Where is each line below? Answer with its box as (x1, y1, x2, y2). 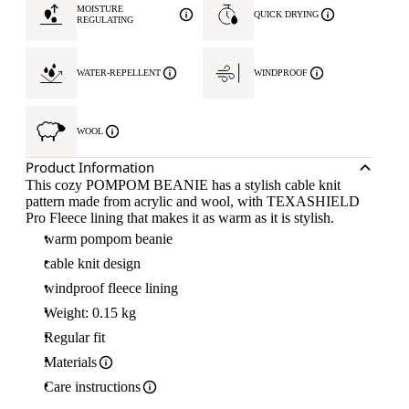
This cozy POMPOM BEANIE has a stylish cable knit (26, 177, 341, 193)
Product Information (26, 158, 154, 176)
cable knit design (44, 256, 141, 271)
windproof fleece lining (44, 280, 178, 296)
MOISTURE (77, 4, 123, 14)
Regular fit (44, 330, 105, 345)
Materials (44, 354, 97, 370)
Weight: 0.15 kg (44, 305, 136, 320)
